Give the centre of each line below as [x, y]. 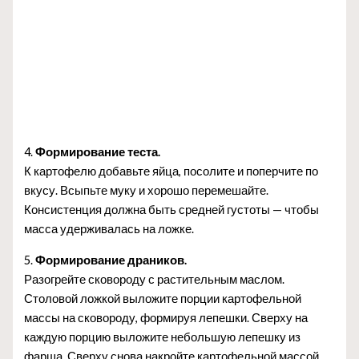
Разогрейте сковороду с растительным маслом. [155, 279]
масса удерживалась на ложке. [109, 229]
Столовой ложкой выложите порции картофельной [163, 298]
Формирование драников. [111, 260]
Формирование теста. [98, 152]
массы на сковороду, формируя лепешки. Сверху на [166, 317]
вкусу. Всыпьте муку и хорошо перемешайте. [147, 191]
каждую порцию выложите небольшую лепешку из [163, 337]
